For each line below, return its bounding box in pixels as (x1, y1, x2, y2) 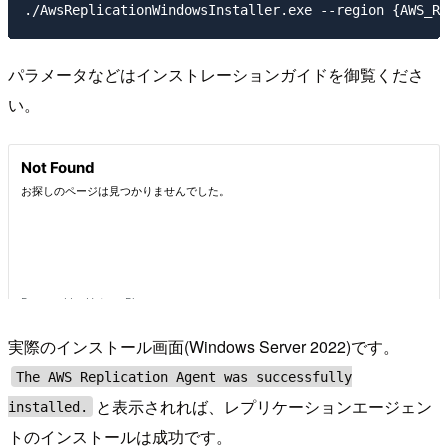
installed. (8, 398, 88, 415)
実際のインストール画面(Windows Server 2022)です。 (8, 334, 399, 358)
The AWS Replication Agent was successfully (16, 368, 353, 385)
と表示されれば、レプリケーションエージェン (96, 394, 433, 418)
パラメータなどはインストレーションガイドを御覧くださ (8, 62, 424, 86)
